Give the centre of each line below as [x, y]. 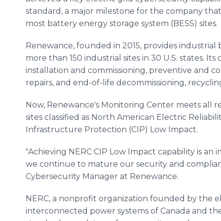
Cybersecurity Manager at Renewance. [102, 176]
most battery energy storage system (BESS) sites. [122, 23]
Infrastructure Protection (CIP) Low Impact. [112, 129]
